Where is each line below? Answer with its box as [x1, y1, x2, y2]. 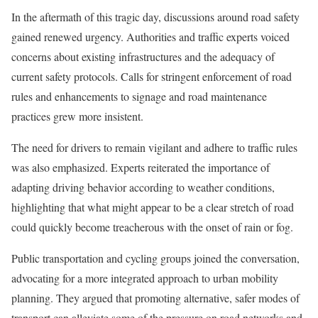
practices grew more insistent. [11, 109, 143, 124]
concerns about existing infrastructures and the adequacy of [11, 49, 275, 65]
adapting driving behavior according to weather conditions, [11, 180, 275, 195]
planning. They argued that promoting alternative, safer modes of [11, 290, 300, 306]
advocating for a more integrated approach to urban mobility [11, 270, 278, 286]
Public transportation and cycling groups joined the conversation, [11, 251, 300, 266]
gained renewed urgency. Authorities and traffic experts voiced [11, 29, 290, 45]
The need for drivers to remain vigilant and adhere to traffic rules [11, 140, 297, 155]
